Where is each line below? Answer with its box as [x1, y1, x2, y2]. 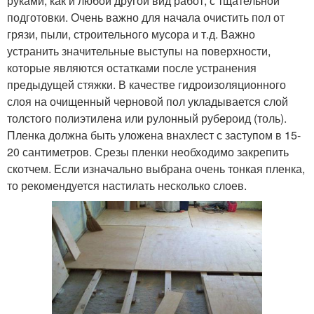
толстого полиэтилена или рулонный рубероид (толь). [7, 109, 287, 126]
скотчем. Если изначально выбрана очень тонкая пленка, [7, 160, 305, 177]
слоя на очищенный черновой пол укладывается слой [7, 93, 288, 109]
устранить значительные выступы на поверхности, [7, 42, 271, 59]
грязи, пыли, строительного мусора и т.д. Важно [7, 25, 255, 42]
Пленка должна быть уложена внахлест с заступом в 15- [7, 126, 301, 143]
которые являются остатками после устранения [7, 59, 257, 76]
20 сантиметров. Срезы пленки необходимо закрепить [7, 143, 289, 160]
